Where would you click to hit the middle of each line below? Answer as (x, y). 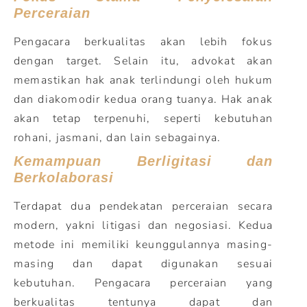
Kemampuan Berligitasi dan (143, 161)
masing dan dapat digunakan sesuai (143, 264)
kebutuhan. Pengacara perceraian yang (143, 283)
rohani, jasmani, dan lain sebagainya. (118, 138)
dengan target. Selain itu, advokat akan (143, 61)
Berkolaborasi (64, 177)
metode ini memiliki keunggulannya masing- (143, 245)
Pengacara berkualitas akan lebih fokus (143, 42)
